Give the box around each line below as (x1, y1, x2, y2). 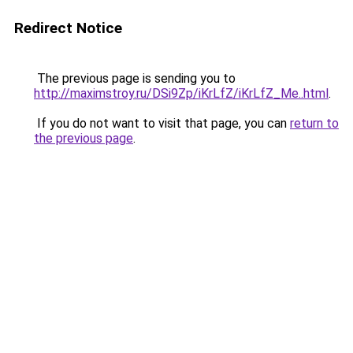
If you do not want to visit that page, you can (34, 116, 290, 131)
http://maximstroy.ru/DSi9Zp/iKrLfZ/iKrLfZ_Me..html (34, 86, 329, 101)
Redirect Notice (14, 19, 122, 37)
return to (290, 116, 339, 131)
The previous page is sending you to (34, 71, 236, 86)
